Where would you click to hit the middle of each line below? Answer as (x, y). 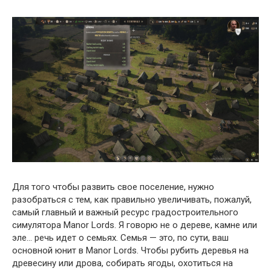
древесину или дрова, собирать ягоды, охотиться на (122, 263)
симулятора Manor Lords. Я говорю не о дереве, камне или (135, 225)
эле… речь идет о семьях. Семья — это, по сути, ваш (120, 238)
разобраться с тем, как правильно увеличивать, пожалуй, (132, 200)
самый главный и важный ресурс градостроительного (125, 212)
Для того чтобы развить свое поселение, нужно (113, 187)
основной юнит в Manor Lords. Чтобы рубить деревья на (130, 250)
